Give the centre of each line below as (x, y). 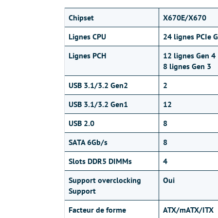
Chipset (81, 18)
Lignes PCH (87, 55)
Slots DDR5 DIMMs (100, 161)
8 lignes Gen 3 (187, 66)
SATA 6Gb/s (88, 142)
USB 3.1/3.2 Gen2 (98, 85)
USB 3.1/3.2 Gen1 (98, 104)
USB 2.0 (82, 123)
